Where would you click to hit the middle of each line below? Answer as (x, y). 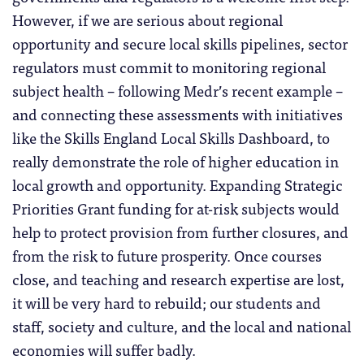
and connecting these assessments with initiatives (178, 114)
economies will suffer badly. (104, 350)
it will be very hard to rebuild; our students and (167, 303)
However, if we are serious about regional (147, 20)
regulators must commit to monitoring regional (169, 67)
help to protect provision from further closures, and (180, 232)
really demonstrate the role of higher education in (175, 161)
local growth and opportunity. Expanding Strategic (178, 185)
